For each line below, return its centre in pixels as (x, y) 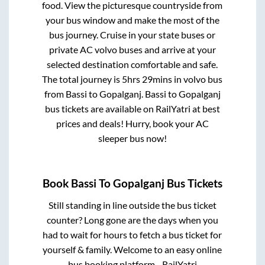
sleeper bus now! (132, 138)
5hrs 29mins (147, 79)
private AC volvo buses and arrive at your (132, 50)
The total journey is (82, 79)
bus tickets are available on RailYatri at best (132, 109)
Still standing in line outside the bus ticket (132, 205)
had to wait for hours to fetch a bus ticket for (132, 234)
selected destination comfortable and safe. (132, 64)
